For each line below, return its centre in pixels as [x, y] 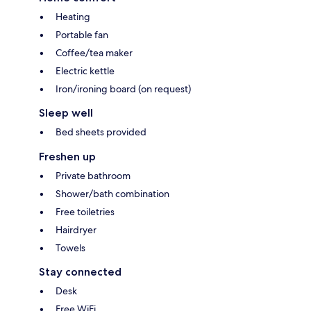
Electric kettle [85, 70]
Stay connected [80, 271]
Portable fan [82, 34]
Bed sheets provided [101, 132]
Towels [70, 247]
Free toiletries [85, 211]
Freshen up [67, 156]
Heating [73, 16]
